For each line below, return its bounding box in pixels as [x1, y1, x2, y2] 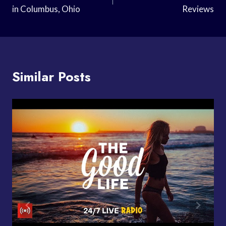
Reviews [182, 3, 214, 14]
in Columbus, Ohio [12, 3, 80, 14]
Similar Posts [12, 67, 91, 86]
